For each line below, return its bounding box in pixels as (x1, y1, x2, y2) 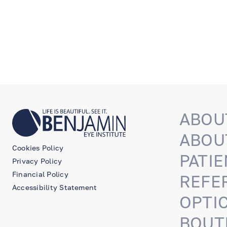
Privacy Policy (12, 156, 62, 165)
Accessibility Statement (12, 182, 97, 192)
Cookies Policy (12, 143, 64, 152)
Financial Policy (12, 169, 68, 178)
